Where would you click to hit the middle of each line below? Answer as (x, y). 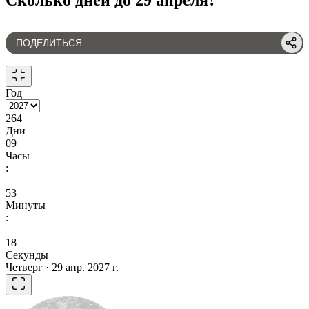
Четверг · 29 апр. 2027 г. (62, 267)
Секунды (27, 255)
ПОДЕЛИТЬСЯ (49, 43)
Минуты (26, 205)
